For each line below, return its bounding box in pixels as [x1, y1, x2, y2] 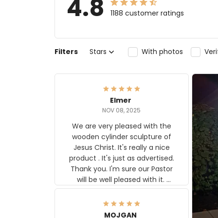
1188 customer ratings [110, 8, 184, 18]
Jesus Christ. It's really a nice [73, 142, 170, 152]
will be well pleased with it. [76, 174, 114, 184]
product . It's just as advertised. [69, 153, 174, 163]
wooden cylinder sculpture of [72, 131, 171, 142]
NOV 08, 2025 [102, 106, 141, 114]
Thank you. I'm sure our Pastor [70, 163, 173, 174]
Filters [54, 47, 78, 57]
